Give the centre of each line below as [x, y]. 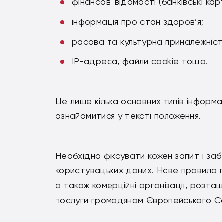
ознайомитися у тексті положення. [128, 116]
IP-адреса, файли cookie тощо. [140, 61]
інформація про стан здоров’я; [138, 22]
